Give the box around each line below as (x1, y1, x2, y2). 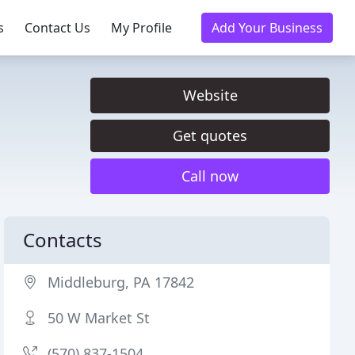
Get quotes (173, 126, 247, 145)
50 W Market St (48, 308, 151, 327)
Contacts (23, 227, 103, 253)
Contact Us (25, 19, 90, 36)
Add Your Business (212, 19, 323, 36)
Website (182, 86, 238, 105)
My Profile (111, 19, 172, 36)
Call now (181, 166, 239, 185)
